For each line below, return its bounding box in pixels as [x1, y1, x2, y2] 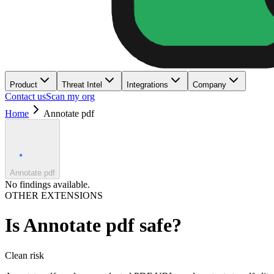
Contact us [5, 91, 46, 102]
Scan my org [46, 91, 95, 102]
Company [193, 80, 226, 89]
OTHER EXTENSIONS [5, 190, 103, 201]
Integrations [127, 80, 168, 89]
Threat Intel [62, 80, 102, 89]
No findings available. [5, 179, 90, 190]
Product [10, 80, 37, 89]
